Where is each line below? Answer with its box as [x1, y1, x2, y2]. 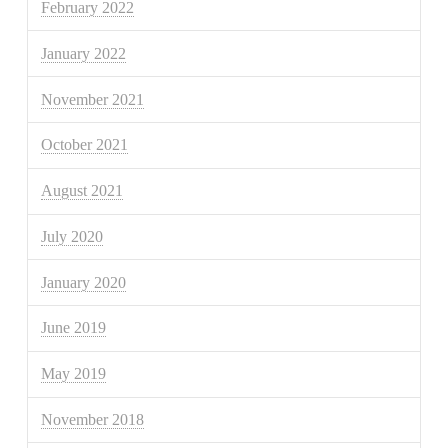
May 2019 [41, 365, 107, 383]
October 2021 [41, 136, 129, 154]
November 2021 [41, 90, 145, 108]
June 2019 [41, 319, 107, 337]
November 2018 [41, 411, 145, 429]
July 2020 [41, 227, 104, 245]
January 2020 [41, 273, 127, 291]
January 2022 [41, 44, 127, 62]
